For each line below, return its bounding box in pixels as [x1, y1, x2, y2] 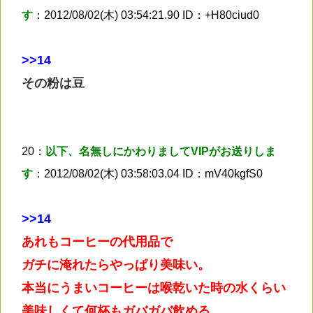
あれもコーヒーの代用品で [22, 234, 173, 249]
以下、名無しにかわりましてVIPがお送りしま [45, 145, 276, 157]
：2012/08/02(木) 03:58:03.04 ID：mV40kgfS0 [33, 167, 263, 180]
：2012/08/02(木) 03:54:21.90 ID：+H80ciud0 [33, 8, 259, 21]
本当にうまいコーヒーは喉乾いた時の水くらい [22, 280, 286, 295]
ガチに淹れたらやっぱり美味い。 [22, 257, 210, 272]
